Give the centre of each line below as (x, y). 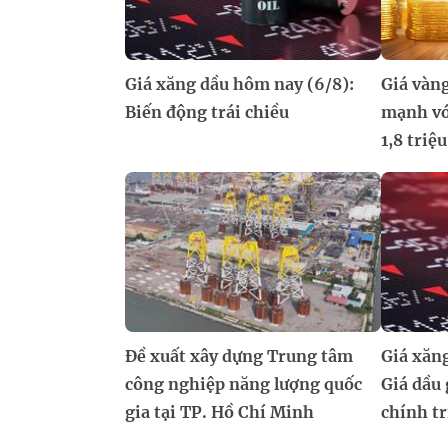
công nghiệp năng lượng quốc (243, 384)
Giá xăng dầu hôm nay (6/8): (239, 84)
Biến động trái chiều (207, 112)
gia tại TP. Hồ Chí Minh (219, 412)
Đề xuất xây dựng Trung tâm (239, 356)
